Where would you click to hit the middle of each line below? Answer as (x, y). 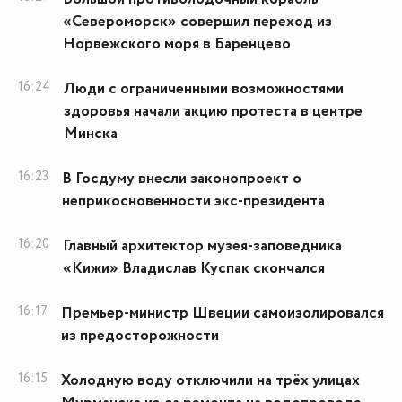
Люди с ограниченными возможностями (204, 89)
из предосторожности (140, 336)
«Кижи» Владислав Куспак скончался (194, 269)
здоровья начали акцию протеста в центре (213, 112)
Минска (91, 134)
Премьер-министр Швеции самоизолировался (223, 314)
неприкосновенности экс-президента (193, 201)
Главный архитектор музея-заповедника (202, 246)
